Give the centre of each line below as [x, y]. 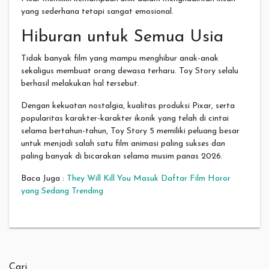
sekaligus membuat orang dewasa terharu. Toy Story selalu [130, 71]
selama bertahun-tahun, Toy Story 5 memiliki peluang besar [130, 131]
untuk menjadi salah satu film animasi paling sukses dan [123, 144]
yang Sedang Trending [62, 191]
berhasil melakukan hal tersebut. [80, 83]
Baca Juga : [44, 178]
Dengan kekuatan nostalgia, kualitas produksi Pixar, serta [128, 106]
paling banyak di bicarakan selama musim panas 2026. [122, 156]
